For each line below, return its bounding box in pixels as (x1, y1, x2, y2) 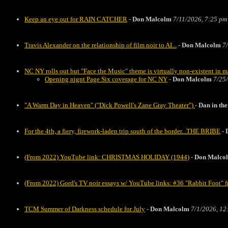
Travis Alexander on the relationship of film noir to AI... (24, 41, 177, 49)
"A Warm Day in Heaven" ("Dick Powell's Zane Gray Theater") (24, 101, 195, 109)
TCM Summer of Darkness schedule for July (24, 205, 145, 213)
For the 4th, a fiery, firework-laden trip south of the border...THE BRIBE (24, 127, 220, 135)
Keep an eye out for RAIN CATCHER (24, 15, 127, 23)
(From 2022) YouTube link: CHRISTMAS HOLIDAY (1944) (24, 153, 189, 161)
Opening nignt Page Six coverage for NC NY (45, 75, 167, 83)
